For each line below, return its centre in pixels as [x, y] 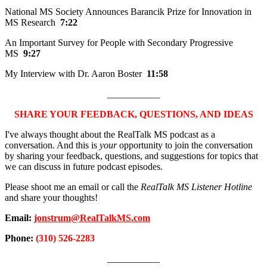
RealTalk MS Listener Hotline [196, 187]
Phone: [20, 238]
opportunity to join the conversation [185, 145]
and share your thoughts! [51, 197]
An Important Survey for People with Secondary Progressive [119, 42]
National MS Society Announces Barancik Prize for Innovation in [128, 11]
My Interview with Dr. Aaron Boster [76, 73]
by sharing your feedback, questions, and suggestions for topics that [131, 156]
